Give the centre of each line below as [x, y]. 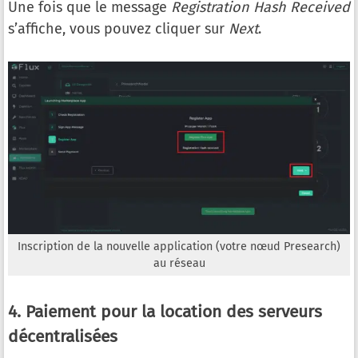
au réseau [179, 264]
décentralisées [63, 337]
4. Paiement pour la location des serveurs [165, 312]
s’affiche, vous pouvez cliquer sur [118, 29]
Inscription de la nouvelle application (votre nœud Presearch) [179, 247]
